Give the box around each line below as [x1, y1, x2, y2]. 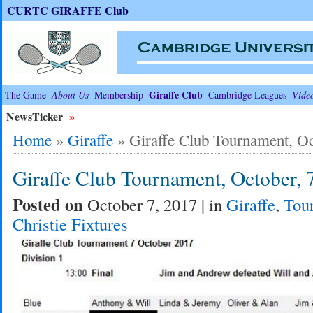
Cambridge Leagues [208, 88, 286, 101]
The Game [4, 88, 46, 101]
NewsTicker [6, 108, 66, 124]
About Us [51, 88, 89, 101]
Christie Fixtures [12, 212, 128, 235]
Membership [94, 88, 143, 101]
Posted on [12, 192, 87, 217]
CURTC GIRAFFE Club [6, 2, 129, 18]
